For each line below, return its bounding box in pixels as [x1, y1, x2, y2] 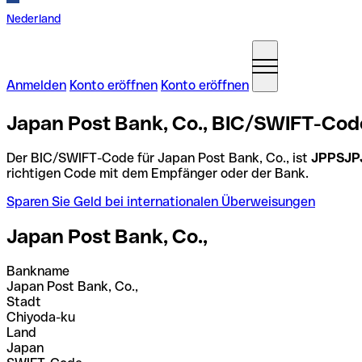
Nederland [6, 12, 61, 25]
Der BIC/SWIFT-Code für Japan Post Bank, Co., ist [6, 149, 311, 166]
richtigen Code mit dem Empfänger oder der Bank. [6, 165, 309, 181]
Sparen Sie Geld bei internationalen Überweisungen [6, 193, 315, 209]
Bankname [6, 263, 69, 279]
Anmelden [6, 78, 66, 93]
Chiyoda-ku [6, 309, 75, 325]
